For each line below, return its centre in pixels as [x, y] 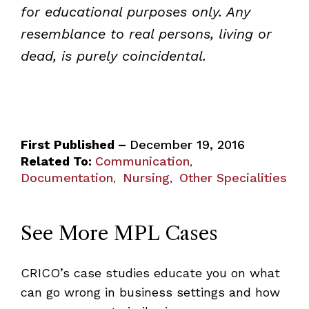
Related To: [56, 161]
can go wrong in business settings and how [150, 292]
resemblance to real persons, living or [146, 33]
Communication [142, 161]
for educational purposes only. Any [135, 11]
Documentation [67, 177]
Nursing [146, 177]
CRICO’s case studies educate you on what [150, 272]
